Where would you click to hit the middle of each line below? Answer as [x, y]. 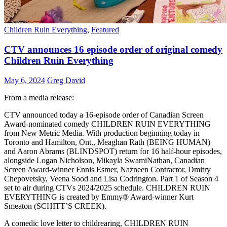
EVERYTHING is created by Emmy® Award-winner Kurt [99, 197]
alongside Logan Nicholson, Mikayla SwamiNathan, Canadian [104, 160]
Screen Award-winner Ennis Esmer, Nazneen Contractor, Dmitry [107, 169]
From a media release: [39, 97]
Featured [105, 30]
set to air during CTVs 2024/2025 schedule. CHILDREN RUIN [107, 187]
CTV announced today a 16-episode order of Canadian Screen [104, 115]
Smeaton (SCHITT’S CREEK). [55, 206]
